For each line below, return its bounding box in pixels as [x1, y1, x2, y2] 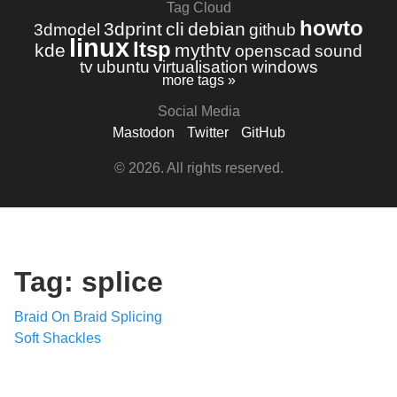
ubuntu [96, 58, 150, 76]
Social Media [157, 104, 240, 119]
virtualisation [152, 58, 248, 76]
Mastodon [112, 125, 175, 140]
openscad [235, 42, 311, 60]
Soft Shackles [14, 331, 101, 346]
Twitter [186, 125, 229, 140]
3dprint [104, 19, 162, 39]
